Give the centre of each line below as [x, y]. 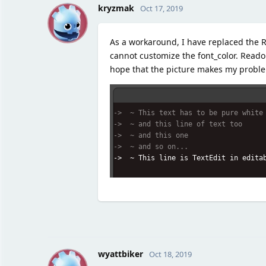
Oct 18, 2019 [170, 254]
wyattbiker [120, 254]
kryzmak [116, 8]
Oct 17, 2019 [161, 8]
